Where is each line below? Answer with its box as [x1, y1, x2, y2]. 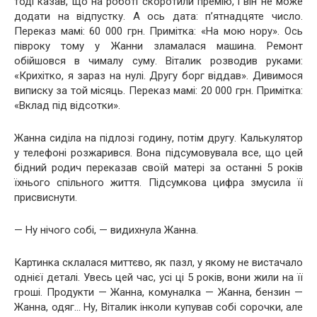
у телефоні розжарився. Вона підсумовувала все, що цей [14, 146, 303, 159]
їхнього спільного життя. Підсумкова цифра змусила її [14, 175, 303, 189]
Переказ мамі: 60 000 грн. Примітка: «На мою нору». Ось [14, 24, 303, 38]
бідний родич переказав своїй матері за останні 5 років [14, 161, 303, 174]
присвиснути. [14, 190, 77, 204]
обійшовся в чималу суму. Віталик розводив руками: [14, 54, 303, 67]
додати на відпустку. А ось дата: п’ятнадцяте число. [14, 9, 303, 23]
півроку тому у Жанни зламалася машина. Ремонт [14, 39, 303, 52]
